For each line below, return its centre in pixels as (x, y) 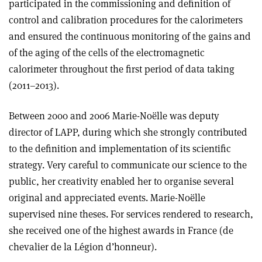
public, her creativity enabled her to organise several (121, 181)
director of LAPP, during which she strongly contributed (128, 132)
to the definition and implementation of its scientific (120, 148)
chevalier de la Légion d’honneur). (83, 247)
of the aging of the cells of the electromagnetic (107, 52)
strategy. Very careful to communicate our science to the (128, 165)
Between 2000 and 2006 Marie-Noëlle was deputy (114, 116)
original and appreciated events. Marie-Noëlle (107, 197)
